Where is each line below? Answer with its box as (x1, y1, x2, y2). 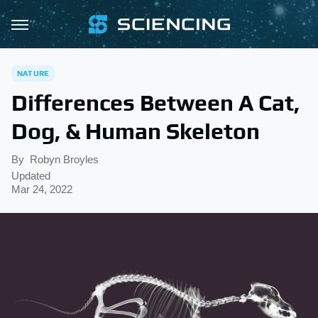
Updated (11, 170, 50, 182)
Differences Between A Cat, (11, 89, 300, 116)
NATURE (17, 69, 50, 77)
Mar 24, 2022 (11, 183, 72, 195)
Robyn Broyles (30, 153, 99, 165)
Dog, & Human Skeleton (11, 118, 260, 144)
